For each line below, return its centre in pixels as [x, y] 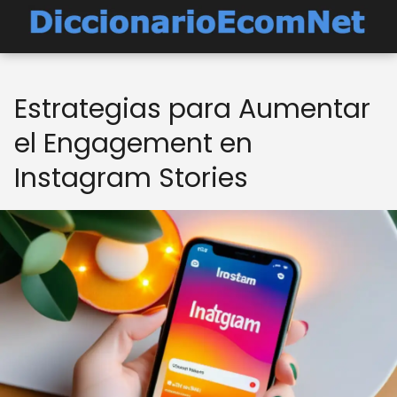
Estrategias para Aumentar [192, 109]
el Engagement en [133, 144]
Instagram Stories [131, 178]
